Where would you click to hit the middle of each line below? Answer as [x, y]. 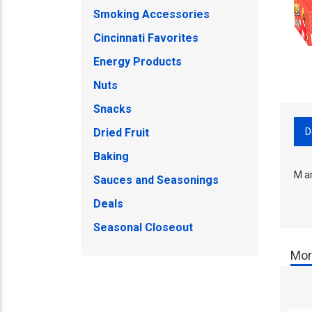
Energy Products [138, 62]
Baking [111, 156]
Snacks [112, 109]
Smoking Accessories [151, 14]
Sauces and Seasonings [156, 180]
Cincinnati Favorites [146, 38]
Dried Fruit [121, 133]
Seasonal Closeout [143, 227]
